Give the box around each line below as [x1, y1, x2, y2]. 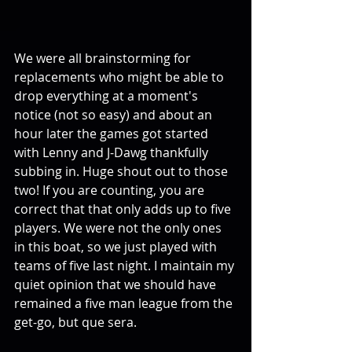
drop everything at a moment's [14, 87, 201, 105]
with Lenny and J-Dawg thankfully [14, 144, 211, 162]
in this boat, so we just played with [14, 238, 220, 256]
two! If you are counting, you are [14, 181, 207, 200]
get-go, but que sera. [14, 313, 137, 332]
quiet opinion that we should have [14, 276, 219, 294]
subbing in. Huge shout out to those [14, 163, 231, 181]
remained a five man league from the [14, 295, 236, 313]
